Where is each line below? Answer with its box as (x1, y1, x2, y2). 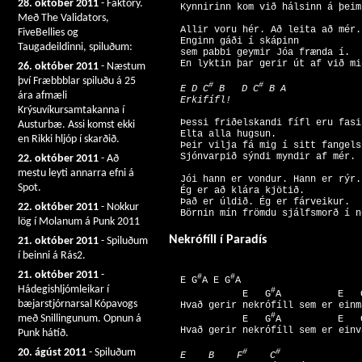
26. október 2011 (18, 61, 99, 73)
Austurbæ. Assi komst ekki (18, 119, 135, 131)
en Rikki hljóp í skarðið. (18, 133, 120, 145)
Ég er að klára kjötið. (169, 184, 310, 196)
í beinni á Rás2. (18, 250, 86, 262)
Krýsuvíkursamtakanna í (18, 104, 124, 116)
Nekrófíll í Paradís (169, 233, 267, 246)
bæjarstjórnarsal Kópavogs (18, 298, 137, 310)
